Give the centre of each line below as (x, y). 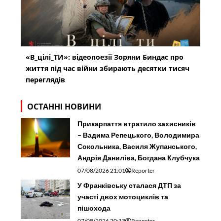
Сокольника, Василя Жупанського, (137, 146)
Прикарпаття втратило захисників (137, 123)
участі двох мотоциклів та (123, 196)
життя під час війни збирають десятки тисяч (108, 68)
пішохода (94, 208)
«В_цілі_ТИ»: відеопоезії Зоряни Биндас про (105, 57)
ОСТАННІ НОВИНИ (64, 106)
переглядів (46, 79)
